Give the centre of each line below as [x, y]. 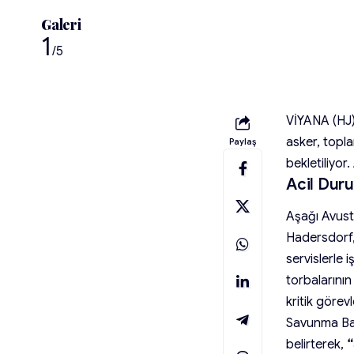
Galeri [61, 24]
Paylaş [243, 142]
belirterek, [316, 344]
